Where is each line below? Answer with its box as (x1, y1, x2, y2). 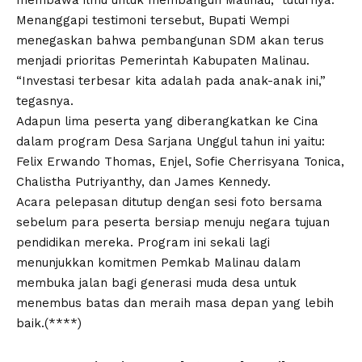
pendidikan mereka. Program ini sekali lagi (16, 235, 270, 250)
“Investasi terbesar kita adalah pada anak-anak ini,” (16, 74, 326, 88)
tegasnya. (16, 94, 74, 108)
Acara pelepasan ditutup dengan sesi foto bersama (16, 195, 322, 209)
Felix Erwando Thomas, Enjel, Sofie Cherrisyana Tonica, (16, 154, 344, 169)
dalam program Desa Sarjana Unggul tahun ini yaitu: (16, 134, 325, 149)
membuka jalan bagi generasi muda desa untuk (16, 276, 297, 290)
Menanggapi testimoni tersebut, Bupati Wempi (16, 13, 289, 27)
